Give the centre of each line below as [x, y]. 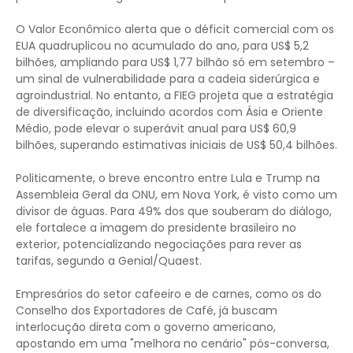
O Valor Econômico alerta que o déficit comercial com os [175, 30]
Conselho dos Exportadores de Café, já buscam [147, 311]
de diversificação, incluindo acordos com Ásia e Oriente [169, 112]
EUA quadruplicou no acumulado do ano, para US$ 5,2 [162, 46]
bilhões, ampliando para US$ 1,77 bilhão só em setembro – [175, 63]
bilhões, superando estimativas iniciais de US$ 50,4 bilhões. [176, 145]
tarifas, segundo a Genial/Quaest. [109, 261]
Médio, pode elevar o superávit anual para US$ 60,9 [156, 129]
